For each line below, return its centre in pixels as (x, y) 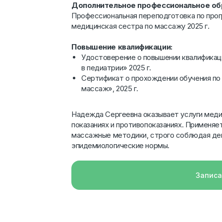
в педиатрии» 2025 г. (116, 68)
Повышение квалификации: (122, 47)
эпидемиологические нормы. (120, 145)
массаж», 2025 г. (110, 88)
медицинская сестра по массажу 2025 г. (140, 26)
